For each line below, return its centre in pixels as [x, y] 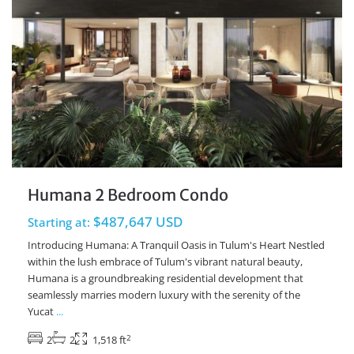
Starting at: [59, 222]
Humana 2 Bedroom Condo [128, 195]
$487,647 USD [136, 222]
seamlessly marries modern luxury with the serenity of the [164, 295]
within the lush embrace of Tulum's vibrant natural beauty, [165, 262]
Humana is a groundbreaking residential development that [166, 279]
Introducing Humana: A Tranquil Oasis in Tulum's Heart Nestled [176, 245]
